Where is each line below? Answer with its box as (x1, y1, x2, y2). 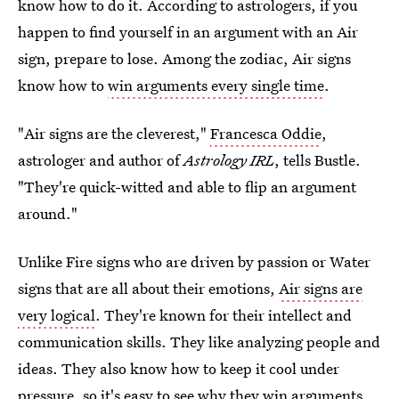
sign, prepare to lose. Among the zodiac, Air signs (18, 48, 351, 69)
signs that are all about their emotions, (18, 278, 279, 298)
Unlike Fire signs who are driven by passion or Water (18, 251, 370, 272)
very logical (18, 305, 95, 325)
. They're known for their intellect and (95, 305, 352, 325)
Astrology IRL (183, 150, 274, 170)
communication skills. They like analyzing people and (18, 331, 380, 352)
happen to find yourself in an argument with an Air (18, 21, 358, 42)
